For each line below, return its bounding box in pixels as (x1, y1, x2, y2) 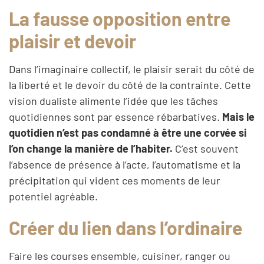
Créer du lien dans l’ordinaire (9, 216, 242, 239)
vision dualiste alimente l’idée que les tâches (9, 94, 218, 107)
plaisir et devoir (9, 29, 136, 52)
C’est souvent (173, 141, 239, 155)
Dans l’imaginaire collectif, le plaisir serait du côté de (9, 62, 255, 75)
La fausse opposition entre (9, 6, 230, 29)
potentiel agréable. (9, 189, 98, 203)
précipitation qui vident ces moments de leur (9, 173, 220, 187)
